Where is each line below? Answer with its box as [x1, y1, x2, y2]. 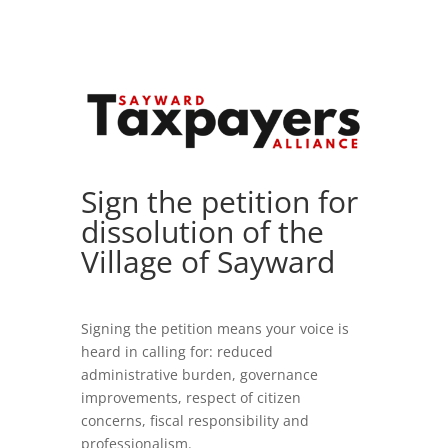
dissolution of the [80, 211, 324, 253]
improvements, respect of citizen [80, 388, 301, 408]
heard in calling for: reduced [80, 342, 273, 362]
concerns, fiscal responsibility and [80, 411, 309, 431]
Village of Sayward [80, 241, 335, 283]
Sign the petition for [80, 181, 358, 223]
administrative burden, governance [80, 365, 318, 385]
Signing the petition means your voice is [80, 319, 349, 339]
